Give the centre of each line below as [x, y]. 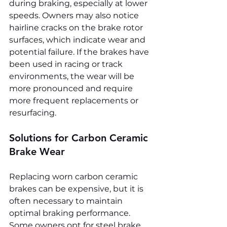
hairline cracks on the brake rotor [77, 28]
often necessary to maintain [67, 201]
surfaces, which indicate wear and [78, 40]
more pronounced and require [72, 89]
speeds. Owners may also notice [75, 16]
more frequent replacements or [75, 101]
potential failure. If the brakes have [80, 52]
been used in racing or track [67, 64]
